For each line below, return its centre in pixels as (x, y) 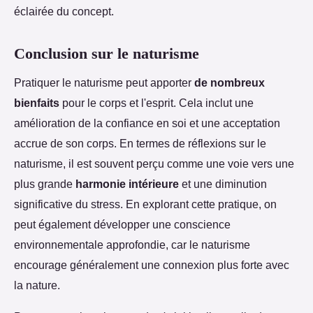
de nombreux (230, 82)
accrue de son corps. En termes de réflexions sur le (140, 143)
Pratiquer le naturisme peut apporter (104, 82)
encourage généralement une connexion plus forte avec (152, 264)
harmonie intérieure (127, 183)
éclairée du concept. (64, 11)
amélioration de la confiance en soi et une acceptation (147, 123)
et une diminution (223, 183)
